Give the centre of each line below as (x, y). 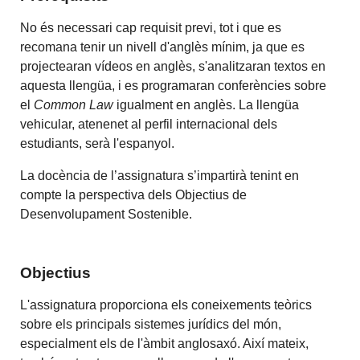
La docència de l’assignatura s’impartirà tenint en (160, 175)
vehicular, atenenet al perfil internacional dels (149, 124)
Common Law (74, 104)
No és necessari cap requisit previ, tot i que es (151, 27)
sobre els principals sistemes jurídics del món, (151, 325)
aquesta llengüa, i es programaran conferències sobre (174, 85)
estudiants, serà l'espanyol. (99, 143)
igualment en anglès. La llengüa (207, 104)
